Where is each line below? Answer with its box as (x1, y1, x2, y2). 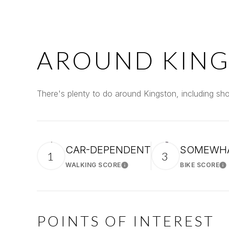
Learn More (121, 163, 162, 173)
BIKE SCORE (180, 161, 219, 169)
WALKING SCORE (65, 161, 121, 169)
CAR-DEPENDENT (65, 144, 151, 156)
